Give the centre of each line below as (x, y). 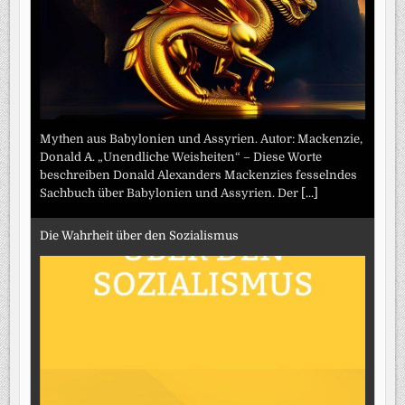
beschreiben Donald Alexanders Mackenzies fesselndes (199, 175)
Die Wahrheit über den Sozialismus (140, 235)
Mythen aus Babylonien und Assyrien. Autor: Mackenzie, (202, 139)
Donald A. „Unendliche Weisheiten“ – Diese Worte (181, 157)
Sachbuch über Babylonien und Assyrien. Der (171, 193)
